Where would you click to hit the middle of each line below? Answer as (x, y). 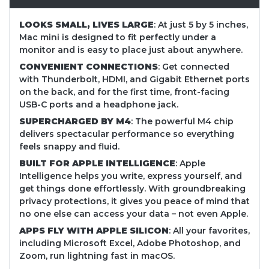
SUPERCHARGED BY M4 (75, 122)
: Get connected (194, 67)
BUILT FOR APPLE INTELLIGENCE (97, 164)
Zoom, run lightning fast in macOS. (97, 256)
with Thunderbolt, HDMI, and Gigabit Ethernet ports (134, 80)
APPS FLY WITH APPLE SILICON (94, 231)
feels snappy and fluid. (69, 147)
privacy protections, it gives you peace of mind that (134, 201)
